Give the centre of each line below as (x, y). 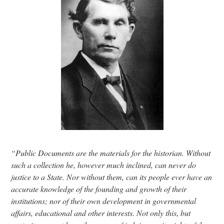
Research (46, 11)
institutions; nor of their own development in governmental (104, 200)
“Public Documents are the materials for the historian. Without (111, 152)
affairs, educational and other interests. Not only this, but (101, 212)
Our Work (46, 58)
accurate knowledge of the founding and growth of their (99, 188)
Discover (45, 35)
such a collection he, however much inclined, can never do (104, 164)
